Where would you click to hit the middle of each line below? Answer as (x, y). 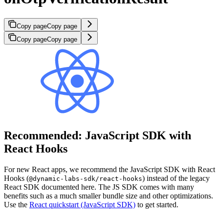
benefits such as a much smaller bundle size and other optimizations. (109, 196)
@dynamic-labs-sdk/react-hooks (86, 179)
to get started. (157, 205)
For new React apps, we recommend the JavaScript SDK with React (109, 170)
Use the (17, 205)
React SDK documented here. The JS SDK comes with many (99, 187)
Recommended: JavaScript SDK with (98, 136)
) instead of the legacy (176, 178)
